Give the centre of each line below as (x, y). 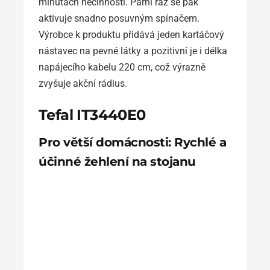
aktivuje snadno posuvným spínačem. (119, 18)
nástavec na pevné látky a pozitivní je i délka (133, 51)
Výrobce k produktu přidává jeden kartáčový (131, 34)
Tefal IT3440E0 (92, 115)
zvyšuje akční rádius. (83, 83)
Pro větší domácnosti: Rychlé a (132, 142)
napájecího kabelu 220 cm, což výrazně (122, 67)
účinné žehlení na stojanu (117, 161)
